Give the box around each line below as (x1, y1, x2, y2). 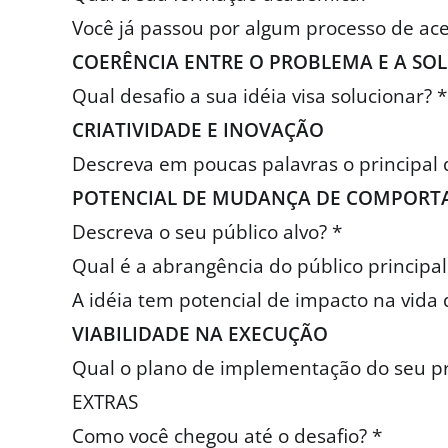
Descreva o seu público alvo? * (72, 219, 342, 246)
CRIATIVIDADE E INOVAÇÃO (72, 117, 324, 144)
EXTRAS (72, 389, 138, 416)
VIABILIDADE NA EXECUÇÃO (72, 321, 328, 348)
